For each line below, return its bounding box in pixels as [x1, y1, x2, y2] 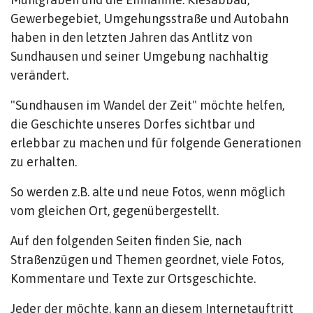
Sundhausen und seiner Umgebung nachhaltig [10, 49, 268, 64]
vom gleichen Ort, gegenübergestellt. [10, 203, 219, 218]
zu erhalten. [10, 154, 77, 169]
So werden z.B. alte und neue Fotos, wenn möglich [10, 184, 285, 199]
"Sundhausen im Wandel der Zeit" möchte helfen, [10, 98, 284, 112]
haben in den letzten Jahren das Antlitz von [10, 30, 252, 45]
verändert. [10, 68, 68, 82]
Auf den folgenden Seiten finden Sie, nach [10, 233, 242, 248]
